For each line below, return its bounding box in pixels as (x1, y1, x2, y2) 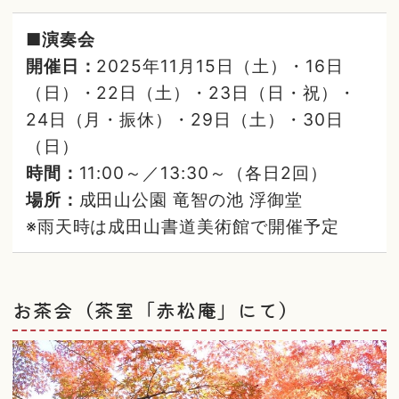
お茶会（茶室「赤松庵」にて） (12, 295, 299, 323)
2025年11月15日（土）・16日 (96, 54, 344, 77)
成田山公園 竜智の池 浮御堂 (78, 188, 303, 210)
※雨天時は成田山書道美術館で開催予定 (25, 215, 339, 237)
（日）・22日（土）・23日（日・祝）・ (25, 81, 356, 103)
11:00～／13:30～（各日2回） (78, 161, 328, 183)
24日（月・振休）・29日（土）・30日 (25, 108, 344, 130)
